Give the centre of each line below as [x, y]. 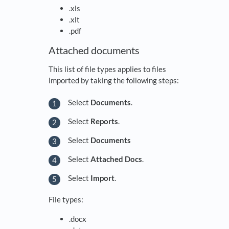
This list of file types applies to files [107, 69]
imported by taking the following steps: [114, 81]
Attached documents [94, 50]
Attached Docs [116, 159]
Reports [104, 121]
